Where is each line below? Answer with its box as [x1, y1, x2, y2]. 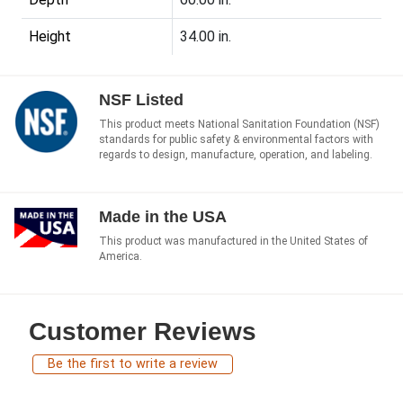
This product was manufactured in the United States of [99, 235, 368, 248]
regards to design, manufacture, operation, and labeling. [99, 148, 372, 162]
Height [29, 28, 71, 46]
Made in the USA [99, 208, 227, 227]
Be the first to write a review [48, 356, 218, 372]
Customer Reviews [29, 318, 256, 346]
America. [99, 250, 142, 264]
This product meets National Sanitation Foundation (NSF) [99, 118, 380, 131]
